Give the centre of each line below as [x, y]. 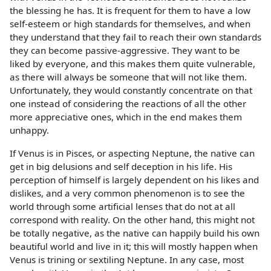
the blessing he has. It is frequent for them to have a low [130, 11]
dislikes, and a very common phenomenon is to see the [127, 193]
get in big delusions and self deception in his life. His [121, 166]
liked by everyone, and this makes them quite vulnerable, [132, 64]
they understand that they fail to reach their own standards [135, 37]
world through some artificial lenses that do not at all [122, 206]
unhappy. [29, 130]
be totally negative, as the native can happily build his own [135, 233]
